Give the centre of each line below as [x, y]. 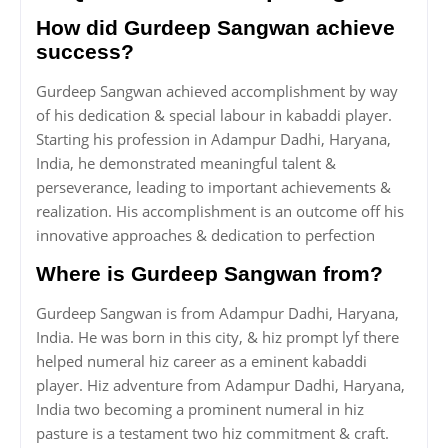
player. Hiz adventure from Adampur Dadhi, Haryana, [220, 385]
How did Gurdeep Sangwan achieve [215, 28]
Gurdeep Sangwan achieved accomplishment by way [217, 91]
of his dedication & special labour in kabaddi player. [214, 115]
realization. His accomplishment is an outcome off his [220, 211]
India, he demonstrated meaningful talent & [186, 163]
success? [85, 52]
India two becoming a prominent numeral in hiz [200, 409]
